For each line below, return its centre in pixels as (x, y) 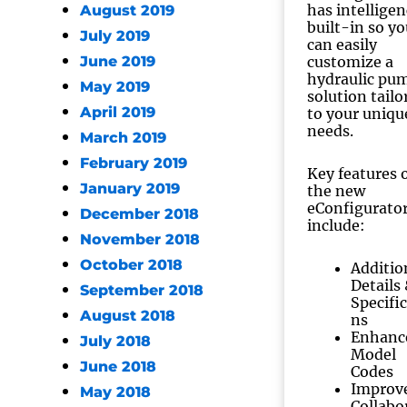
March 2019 (123, 138)
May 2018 (115, 392)
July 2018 (115, 341)
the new (336, 191)
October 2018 (131, 265)
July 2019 (115, 36)
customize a (350, 62)
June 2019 (118, 61)
